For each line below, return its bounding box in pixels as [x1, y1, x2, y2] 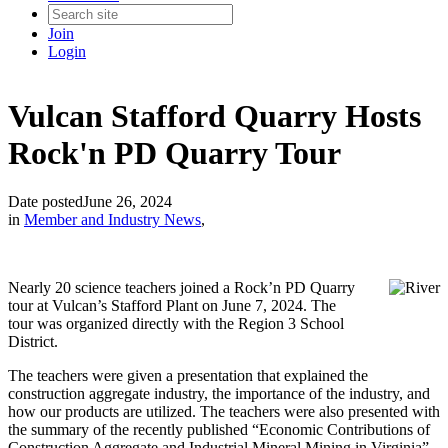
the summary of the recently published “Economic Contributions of [8, 421, 430, 439]
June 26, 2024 [83, 193, 172, 211]
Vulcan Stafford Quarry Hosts [8, 97, 421, 134]
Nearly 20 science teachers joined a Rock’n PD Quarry [8, 279, 355, 297]
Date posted [8, 193, 83, 211]
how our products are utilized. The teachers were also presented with [8, 403, 440, 421]
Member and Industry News [24, 211, 201, 229]
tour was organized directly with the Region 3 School [8, 315, 344, 333]
